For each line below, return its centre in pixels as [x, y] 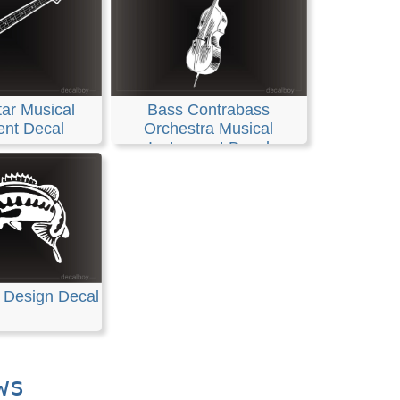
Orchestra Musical [208, 128]
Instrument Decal [208, 147]
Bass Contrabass [208, 109]
